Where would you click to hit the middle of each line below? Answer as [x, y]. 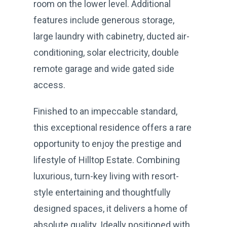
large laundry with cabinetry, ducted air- [111, 36]
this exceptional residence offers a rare [112, 127]
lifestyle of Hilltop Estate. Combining [107, 160]
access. [49, 85]
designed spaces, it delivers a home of [111, 208]
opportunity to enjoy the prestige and [107, 143]
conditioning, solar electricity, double [106, 52]
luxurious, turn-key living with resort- [106, 176]
